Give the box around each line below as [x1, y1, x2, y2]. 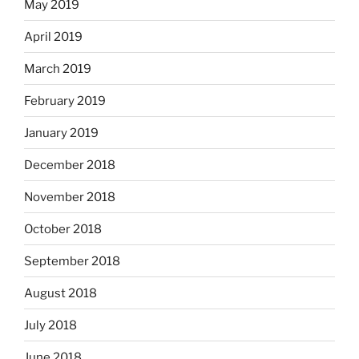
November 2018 [24, 189, 115, 204]
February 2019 [24, 93, 106, 108]
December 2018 [24, 157, 115, 172]
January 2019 [24, 125, 99, 140]
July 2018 [24, 317, 77, 333]
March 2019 [24, 61, 91, 76]
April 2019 [24, 29, 83, 44]
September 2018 [24, 253, 120, 268]
